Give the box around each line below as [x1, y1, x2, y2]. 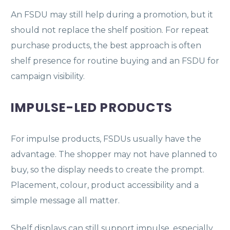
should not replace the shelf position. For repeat [11, 25, 209, 35]
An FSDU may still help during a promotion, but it [11, 9, 213, 20]
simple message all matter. [11, 195, 120, 205]
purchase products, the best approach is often [11, 40, 201, 50]
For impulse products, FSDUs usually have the [11, 133, 201, 144]
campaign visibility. [11, 71, 85, 81]
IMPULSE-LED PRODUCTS [11, 99, 172, 116]
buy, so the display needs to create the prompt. [11, 164, 204, 175]
